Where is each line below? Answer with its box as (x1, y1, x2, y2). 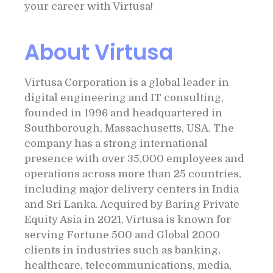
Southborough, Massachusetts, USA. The (24, 122, 234, 134)
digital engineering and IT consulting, (24, 92, 224, 104)
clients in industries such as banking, (24, 244, 221, 256)
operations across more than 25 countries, (24, 168, 241, 180)
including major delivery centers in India (24, 183, 239, 195)
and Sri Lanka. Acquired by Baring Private (24, 199, 239, 210)
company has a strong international (24, 138, 208, 149)
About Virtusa (24, 37, 173, 67)
